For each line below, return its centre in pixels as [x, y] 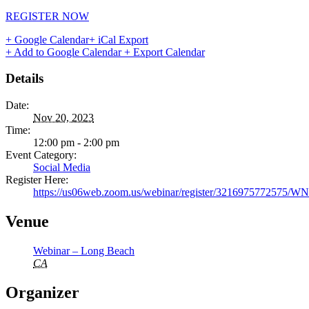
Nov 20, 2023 [63, 118]
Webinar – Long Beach [84, 250]
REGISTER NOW [47, 16]
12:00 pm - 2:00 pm [76, 143]
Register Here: [37, 180]
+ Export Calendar [165, 52]
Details [24, 79]
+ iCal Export [119, 39]
